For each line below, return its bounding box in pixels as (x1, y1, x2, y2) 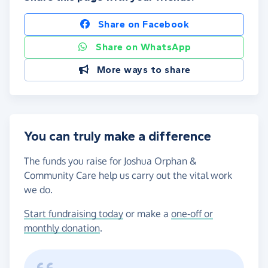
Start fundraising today (24, 207, 123, 220)
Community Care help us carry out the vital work (24, 169, 232, 181)
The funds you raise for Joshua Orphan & (24, 154, 197, 167)
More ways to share (96, 63, 191, 75)
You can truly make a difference (24, 128, 211, 144)
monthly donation (24, 221, 100, 234)
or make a (123, 207, 171, 220)
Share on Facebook (98, 18, 190, 30)
